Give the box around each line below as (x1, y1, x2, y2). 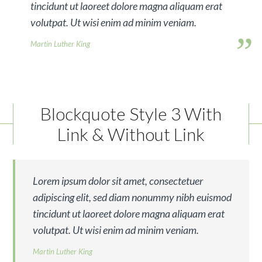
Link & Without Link (57, 123, 205, 144)
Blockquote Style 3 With (40, 102, 222, 124)
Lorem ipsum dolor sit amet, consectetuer (33, 174, 204, 187)
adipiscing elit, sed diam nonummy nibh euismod (33, 190, 232, 204)
